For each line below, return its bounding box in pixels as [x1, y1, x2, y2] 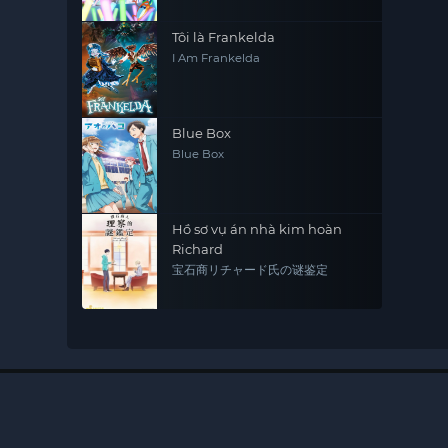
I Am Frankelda [172, 51, 261, 65]
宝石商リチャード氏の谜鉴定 [172, 263, 329, 277]
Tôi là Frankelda [172, 29, 276, 45]
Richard [172, 241, 224, 257]
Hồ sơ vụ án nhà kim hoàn [172, 221, 343, 237]
